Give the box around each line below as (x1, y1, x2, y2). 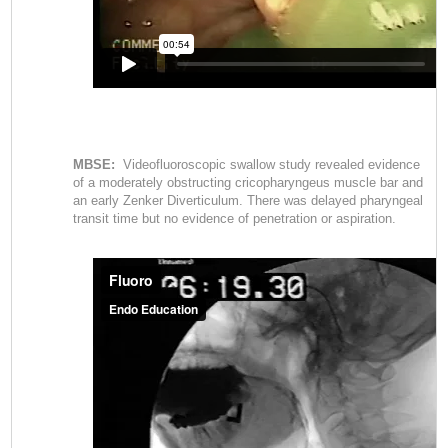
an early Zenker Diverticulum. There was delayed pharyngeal (72, 192, 423, 208)
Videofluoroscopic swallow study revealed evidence (114, 156, 420, 172)
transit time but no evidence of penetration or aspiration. (72, 210, 396, 226)
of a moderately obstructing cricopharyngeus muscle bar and (72, 174, 423, 190)
